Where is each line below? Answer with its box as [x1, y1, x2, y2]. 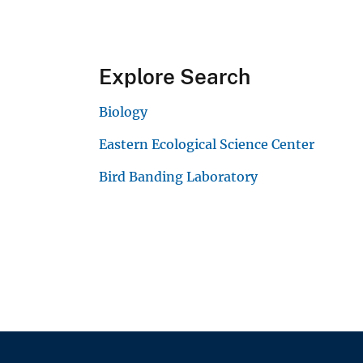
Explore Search [99, 64, 250, 90]
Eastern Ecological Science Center [99, 136, 314, 153]
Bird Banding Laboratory [99, 169, 258, 186]
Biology [99, 104, 147, 121]
